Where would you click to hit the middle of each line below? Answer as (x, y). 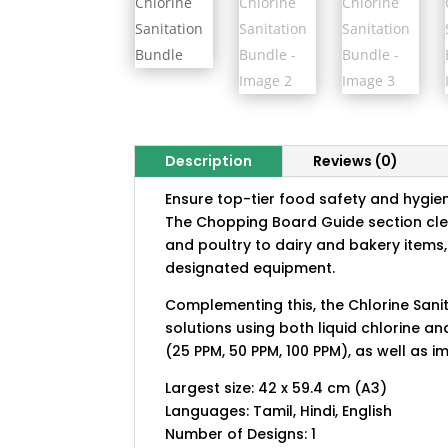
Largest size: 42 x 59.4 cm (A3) (276, 388)
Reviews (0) (356, 161)
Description (209, 161)
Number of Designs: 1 (241, 434)
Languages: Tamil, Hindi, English (279, 411)
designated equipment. (250, 268)
